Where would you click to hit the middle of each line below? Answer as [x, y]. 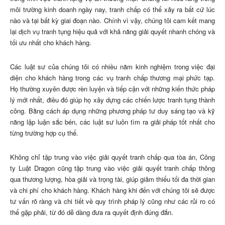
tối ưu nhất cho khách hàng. [51, 43]
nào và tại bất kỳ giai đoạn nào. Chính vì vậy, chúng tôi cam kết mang [113, 21]
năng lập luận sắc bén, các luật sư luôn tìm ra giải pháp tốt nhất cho [113, 122]
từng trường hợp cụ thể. [44, 133]
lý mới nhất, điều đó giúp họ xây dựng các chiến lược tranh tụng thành [113, 100]
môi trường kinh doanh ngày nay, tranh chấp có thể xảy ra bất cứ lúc [113, 10]
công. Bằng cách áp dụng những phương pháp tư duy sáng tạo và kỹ [113, 111]
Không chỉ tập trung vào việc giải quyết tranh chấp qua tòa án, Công [113, 157]
